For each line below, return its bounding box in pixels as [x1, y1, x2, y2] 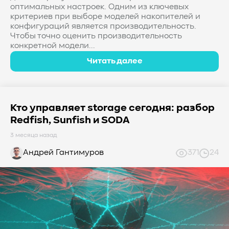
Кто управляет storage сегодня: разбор [10, 103, 215, 113]
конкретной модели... [10, 42, 95, 50]
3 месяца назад [10, 132, 57, 139]
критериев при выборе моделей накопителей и [10, 13, 200, 21]
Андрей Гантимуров [23, 149, 104, 157]
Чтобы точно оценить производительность [10, 32, 182, 40]
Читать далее [86, 57, 143, 65]
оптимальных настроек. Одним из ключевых [10, 3, 189, 11]
